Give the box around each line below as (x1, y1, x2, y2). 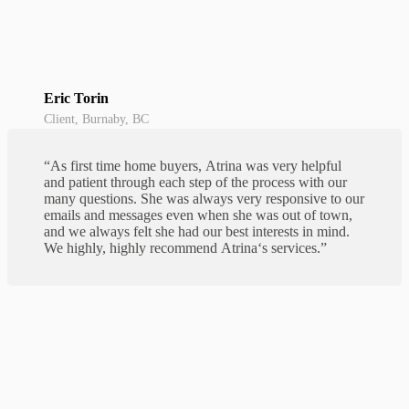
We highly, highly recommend (44, 240, 221, 257)
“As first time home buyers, (44, 158, 205, 174)
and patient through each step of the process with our (44, 174, 347, 191)
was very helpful (242, 158, 341, 174)
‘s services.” (257, 240, 327, 257)
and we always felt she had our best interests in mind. (44, 224, 350, 240)
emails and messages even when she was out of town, (44, 207, 352, 224)
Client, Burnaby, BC (44, 111, 152, 127)
